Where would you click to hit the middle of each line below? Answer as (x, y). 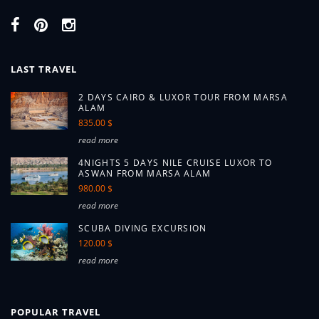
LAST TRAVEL (44, 69)
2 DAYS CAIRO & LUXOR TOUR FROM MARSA (183, 97)
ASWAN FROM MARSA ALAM (145, 173)
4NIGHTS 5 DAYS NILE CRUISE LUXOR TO (176, 163)
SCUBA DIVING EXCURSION (143, 228)
